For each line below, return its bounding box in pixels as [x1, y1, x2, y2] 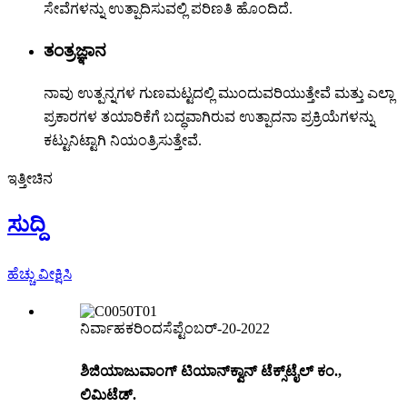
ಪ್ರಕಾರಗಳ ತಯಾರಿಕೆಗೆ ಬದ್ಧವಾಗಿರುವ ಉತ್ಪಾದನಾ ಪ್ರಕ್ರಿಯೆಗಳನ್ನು [44, 109, 374, 125]
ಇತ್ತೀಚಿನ [7, 171, 53, 187]
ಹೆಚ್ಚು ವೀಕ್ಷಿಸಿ [7, 266, 72, 283]
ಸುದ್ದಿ [7, 213, 45, 237]
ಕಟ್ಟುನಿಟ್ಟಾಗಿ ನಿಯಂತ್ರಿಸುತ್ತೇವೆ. [44, 133, 202, 149]
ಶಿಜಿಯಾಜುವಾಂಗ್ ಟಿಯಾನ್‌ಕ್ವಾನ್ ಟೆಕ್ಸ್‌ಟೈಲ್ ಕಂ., [80, 363, 342, 380]
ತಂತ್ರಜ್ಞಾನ [44, 40, 106, 60]
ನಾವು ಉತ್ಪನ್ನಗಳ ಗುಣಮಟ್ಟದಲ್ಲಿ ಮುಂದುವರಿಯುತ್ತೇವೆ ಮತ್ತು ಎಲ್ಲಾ [44, 85, 394, 102]
